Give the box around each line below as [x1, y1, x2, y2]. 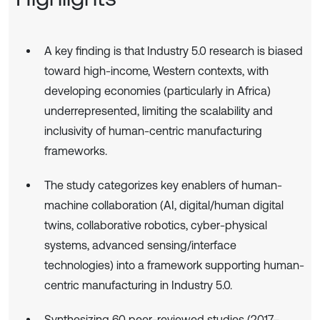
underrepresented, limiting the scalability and [44, 104, 273, 117]
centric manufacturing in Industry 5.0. [44, 278, 232, 291]
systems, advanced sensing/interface [44, 238, 236, 251]
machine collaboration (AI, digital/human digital [44, 198, 284, 211]
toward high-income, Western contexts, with [44, 64, 269, 77]
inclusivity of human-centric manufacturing [44, 124, 262, 137]
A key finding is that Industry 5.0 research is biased [44, 44, 303, 57]
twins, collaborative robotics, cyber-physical [44, 218, 267, 231]
